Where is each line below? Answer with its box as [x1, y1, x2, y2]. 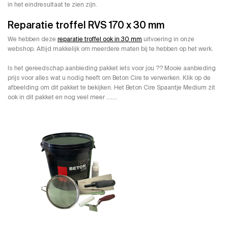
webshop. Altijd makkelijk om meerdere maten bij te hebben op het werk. [8, 45, 213, 53]
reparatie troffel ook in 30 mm [58, 35, 142, 44]
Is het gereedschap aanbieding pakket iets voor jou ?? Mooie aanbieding [8, 64, 216, 73]
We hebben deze [8, 35, 58, 44]
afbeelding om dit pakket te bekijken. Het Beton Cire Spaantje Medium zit [8, 83, 215, 92]
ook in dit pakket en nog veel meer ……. [8, 93, 117, 102]
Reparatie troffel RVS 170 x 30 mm [8, 18, 164, 32]
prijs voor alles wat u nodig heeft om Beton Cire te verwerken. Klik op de [8, 74, 211, 82]
